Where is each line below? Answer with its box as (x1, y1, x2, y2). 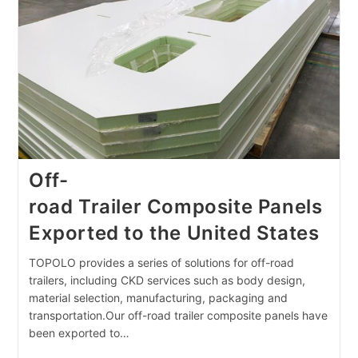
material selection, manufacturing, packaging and (28, 291, 288, 305)
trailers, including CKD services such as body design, (28, 273, 305, 288)
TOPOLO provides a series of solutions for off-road (28, 256, 294, 270)
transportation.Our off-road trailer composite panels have (28, 308, 328, 323)
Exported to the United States (28, 221, 320, 245)
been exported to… (28, 326, 129, 340)
